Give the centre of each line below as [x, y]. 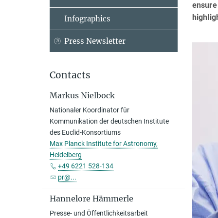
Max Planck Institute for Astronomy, [104, 144]
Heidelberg [66, 155]
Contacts [70, 75]
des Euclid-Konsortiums [85, 132]
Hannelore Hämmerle [91, 199]
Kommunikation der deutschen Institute [109, 121]
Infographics [87, 19]
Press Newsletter [95, 41]
